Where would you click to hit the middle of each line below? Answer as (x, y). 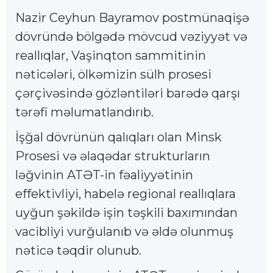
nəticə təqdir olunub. (78, 250)
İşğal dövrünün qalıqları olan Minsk (119, 137)
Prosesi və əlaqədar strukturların (113, 156)
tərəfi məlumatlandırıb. (84, 112)
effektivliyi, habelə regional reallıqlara (126, 193)
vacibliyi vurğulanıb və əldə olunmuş (124, 231)
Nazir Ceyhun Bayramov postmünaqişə (132, 17)
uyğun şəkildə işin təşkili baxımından (126, 212)
